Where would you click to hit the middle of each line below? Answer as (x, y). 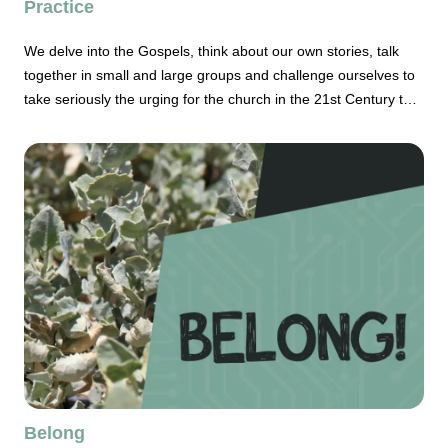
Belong (54, 433)
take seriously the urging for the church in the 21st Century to (217, 98)
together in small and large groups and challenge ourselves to (219, 74)
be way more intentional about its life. (141, 122)
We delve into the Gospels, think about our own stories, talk (211, 50)
